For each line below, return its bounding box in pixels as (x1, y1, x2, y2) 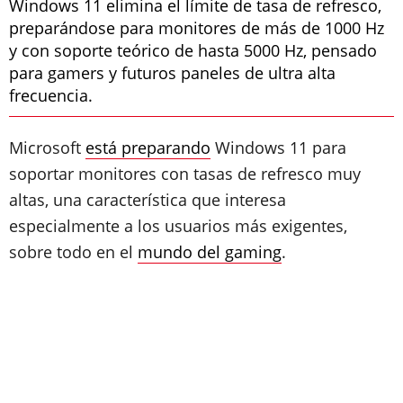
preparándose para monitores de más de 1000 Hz (9, 17, 384, 39)
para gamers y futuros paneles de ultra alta (9, 62, 336, 84)
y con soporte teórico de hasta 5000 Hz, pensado (9, 40, 377, 61)
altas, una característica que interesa (9, 189, 286, 210)
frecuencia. (9, 85, 93, 106)
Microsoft (9, 137, 85, 158)
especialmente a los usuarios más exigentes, (9, 215, 347, 237)
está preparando (85, 137, 210, 158)
